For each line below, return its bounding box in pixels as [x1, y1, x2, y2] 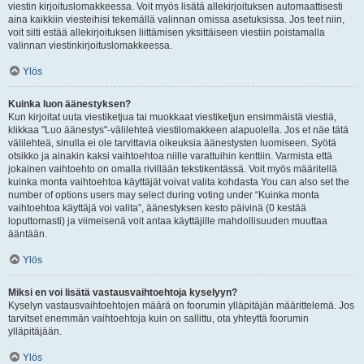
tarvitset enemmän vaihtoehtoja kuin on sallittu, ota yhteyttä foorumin [8, 313, 309, 324]
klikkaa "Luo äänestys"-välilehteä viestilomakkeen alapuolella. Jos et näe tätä [8, 124, 349, 136]
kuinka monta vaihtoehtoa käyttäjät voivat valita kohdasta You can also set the [8, 176, 349, 188]
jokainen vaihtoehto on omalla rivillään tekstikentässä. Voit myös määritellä [8, 163, 337, 175]
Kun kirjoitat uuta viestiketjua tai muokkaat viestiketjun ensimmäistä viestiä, [8, 111, 336, 123]
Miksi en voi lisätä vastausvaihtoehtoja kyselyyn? [8, 287, 237, 298]
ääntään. [8, 228, 47, 240]
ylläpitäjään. [8, 326, 62, 337]
